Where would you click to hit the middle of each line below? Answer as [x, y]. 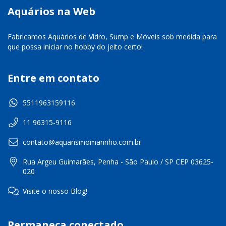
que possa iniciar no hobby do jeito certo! [75, 46]
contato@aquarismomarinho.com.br [82, 142]
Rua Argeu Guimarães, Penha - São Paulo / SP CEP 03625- [118, 162]
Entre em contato [53, 78]
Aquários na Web [51, 12]
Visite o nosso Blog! [55, 191]
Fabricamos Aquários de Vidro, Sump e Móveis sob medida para [112, 36]
